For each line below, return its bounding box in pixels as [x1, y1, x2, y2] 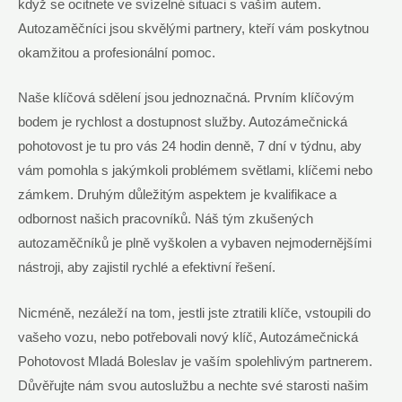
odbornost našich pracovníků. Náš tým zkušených [18, 212, 313, 227]
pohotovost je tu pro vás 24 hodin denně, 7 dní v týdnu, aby [18, 139, 362, 154]
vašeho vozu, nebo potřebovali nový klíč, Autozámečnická [18, 329, 358, 345]
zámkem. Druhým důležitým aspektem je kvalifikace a [18, 188, 336, 203]
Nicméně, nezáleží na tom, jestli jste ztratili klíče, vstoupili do [18, 305, 371, 320]
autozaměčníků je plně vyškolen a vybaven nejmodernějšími [18, 236, 371, 251]
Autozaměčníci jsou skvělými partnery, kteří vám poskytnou [18, 21, 369, 36]
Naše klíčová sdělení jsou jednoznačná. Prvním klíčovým [18, 91, 354, 106]
